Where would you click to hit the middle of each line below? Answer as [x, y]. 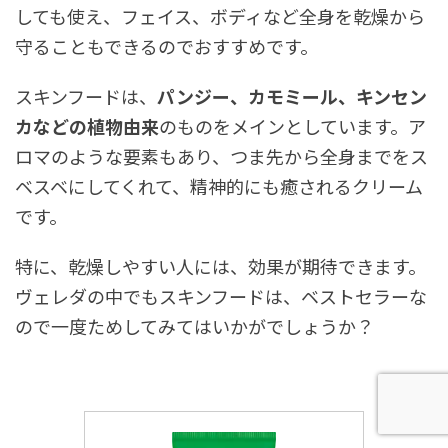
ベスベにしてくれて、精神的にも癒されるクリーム [219, 185]
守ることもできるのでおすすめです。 [166, 45]
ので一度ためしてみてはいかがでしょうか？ [194, 325]
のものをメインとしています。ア [292, 125]
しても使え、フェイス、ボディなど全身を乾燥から [220, 15]
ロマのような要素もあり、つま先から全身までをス [221, 155]
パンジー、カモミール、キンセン [292, 95]
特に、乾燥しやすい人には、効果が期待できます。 [220, 265]
